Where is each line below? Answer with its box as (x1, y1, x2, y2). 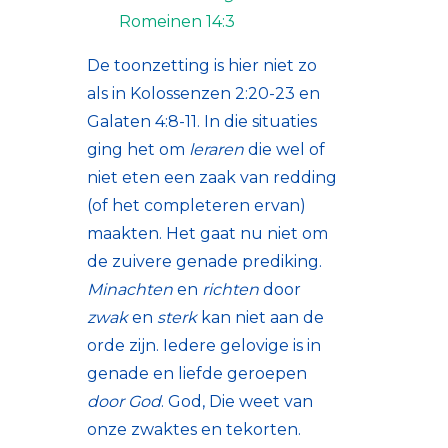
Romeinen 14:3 (87, 12, 235, 32)
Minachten (87, 280, 173, 300)
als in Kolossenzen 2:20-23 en (87, 84, 320, 104)
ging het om (87, 140, 189, 160)
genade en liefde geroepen (87, 364, 307, 384)
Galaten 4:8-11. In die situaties (87, 112, 317, 132)
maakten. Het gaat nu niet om (87, 224, 328, 244)
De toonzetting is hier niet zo (87, 56, 317, 76)
